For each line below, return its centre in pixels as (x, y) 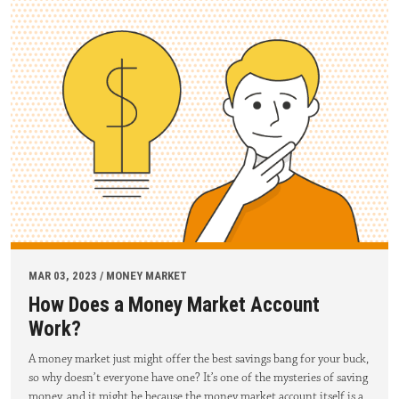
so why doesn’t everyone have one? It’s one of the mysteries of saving (198, 377)
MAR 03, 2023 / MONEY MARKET (108, 275)
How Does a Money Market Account (174, 305)
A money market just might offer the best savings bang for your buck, (199, 358)
